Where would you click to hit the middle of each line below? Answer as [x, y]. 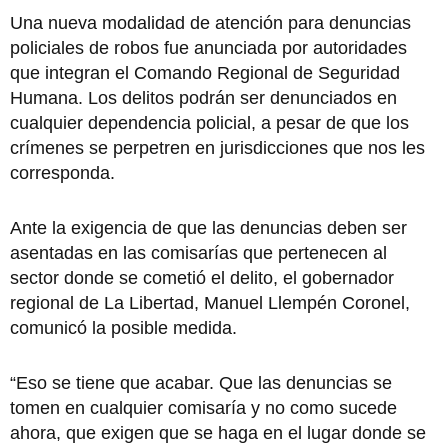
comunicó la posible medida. [123, 327]
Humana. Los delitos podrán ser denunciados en [203, 97]
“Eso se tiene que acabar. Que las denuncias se [201, 382]
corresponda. [62, 172]
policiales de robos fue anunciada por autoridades [208, 47]
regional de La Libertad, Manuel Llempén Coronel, [210, 302]
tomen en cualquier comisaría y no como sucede [203, 407]
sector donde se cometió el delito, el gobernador [202, 277]
